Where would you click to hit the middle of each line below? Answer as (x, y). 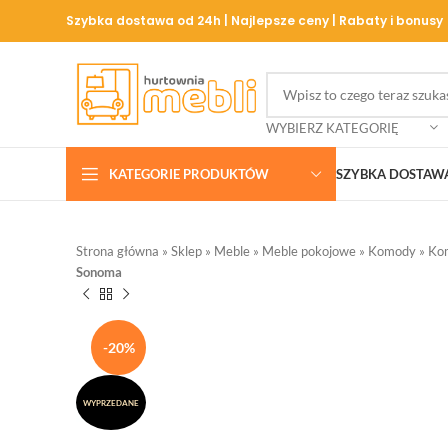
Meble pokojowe (309, 251)
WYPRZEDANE (111, 402)
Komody (392, 251)
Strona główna (117, 251)
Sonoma (99, 272)
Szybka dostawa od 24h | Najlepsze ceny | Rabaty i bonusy (254, 20)
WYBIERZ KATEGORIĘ (332, 127)
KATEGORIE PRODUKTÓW (189, 173)
